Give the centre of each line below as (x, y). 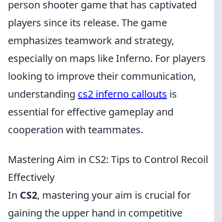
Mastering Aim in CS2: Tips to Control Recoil (108, 159)
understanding (43, 94)
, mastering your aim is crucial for (114, 195)
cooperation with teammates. (76, 130)
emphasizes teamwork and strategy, (91, 40)
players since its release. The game (87, 23)
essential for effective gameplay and (91, 112)
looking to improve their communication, (102, 76)
